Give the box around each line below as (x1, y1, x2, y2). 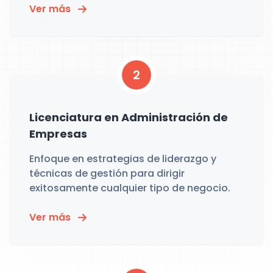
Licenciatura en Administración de (29, 110, 228, 125)
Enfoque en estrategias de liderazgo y (29, 152, 216, 166)
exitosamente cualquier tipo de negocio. (29, 181, 230, 195)
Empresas (29, 126, 87, 141)
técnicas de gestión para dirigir (29, 166, 185, 180)
